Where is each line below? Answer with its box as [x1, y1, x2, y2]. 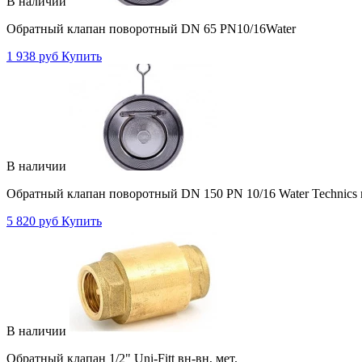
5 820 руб [6, 213, 58, 228]
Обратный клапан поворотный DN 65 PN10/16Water [6, 21, 296, 36]
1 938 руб [6, 48, 58, 63]
